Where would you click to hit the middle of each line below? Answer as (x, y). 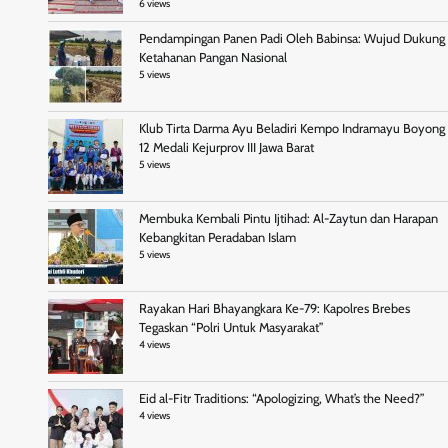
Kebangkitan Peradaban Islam (217, 237)
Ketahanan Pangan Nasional (213, 57)
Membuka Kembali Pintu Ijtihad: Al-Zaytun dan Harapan (288, 218)
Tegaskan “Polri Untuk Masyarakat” (231, 327)
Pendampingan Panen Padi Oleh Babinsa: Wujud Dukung (292, 38)
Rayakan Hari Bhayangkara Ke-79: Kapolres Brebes (274, 308)
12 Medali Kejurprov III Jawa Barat (226, 147)
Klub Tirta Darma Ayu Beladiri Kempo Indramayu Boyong (292, 128)
